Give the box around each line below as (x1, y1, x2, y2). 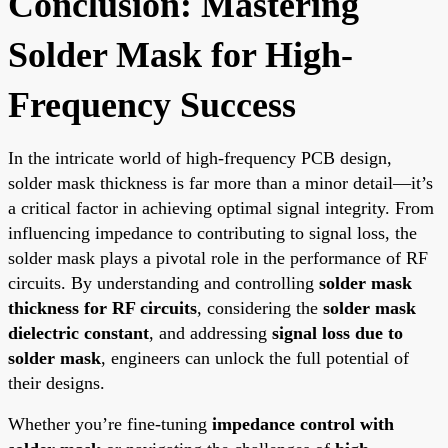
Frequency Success (8, 84, 296, 125)
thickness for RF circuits (8, 297, 197, 318)
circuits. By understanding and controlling (8, 272, 319, 293)
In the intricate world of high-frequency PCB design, (8, 147, 392, 168)
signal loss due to (272, 322, 403, 343)
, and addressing (149, 322, 272, 343)
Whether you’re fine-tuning (8, 413, 212, 434)
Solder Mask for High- (8, 34, 353, 75)
